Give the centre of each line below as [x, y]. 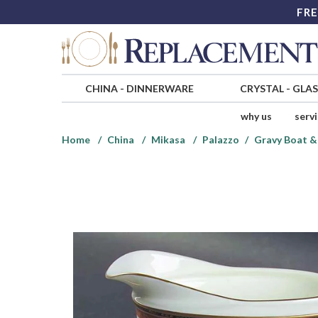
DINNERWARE [160, 89]
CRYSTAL [262, 89]
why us [256, 116]
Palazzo [221, 140]
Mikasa [168, 140]
